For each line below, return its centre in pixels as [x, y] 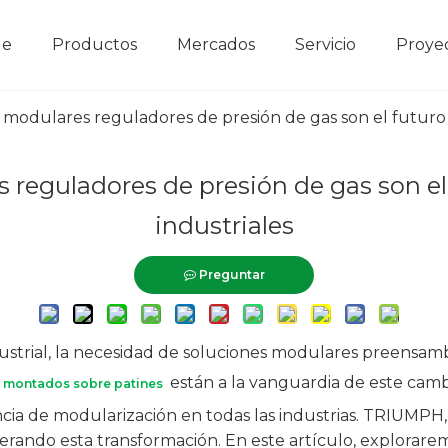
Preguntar [231, 274]
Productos [94, 44]
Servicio [325, 44]
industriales [224, 225]
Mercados [216, 44]
